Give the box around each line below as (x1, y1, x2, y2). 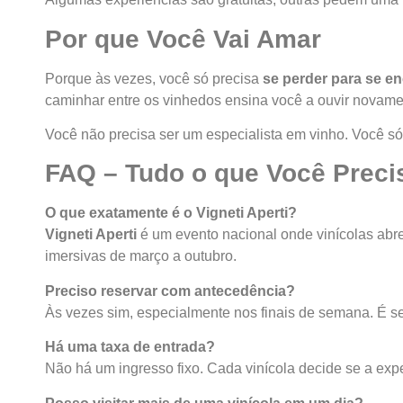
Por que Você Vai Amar (45, 24, 321, 53)
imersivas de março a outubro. (45, 248, 237, 264)
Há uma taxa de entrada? (45, 339, 215, 355)
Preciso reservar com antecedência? (45, 282, 295, 299)
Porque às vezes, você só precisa (45, 70, 263, 86)
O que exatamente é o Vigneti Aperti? (45, 205, 297, 221)
